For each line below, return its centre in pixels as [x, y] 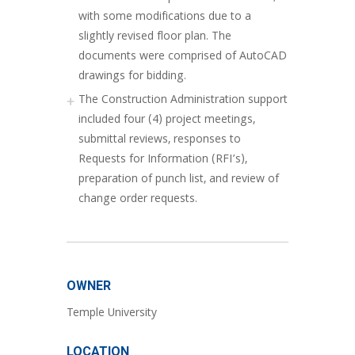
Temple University [112, 314]
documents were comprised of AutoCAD [183, 57]
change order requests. [138, 200]
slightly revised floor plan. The [155, 37]
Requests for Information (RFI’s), [163, 160]
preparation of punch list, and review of [179, 180]
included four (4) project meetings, [167, 120]
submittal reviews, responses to [160, 140]
